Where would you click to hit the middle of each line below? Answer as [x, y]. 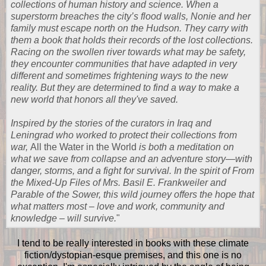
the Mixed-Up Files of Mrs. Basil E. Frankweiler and [118, 183]
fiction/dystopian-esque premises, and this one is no [133, 255]
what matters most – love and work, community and [118, 207]
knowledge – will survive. [64, 218]
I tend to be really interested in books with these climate [133, 243]
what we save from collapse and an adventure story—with [132, 159]
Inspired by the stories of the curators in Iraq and [111, 123]
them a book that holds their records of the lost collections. [132, 40]
